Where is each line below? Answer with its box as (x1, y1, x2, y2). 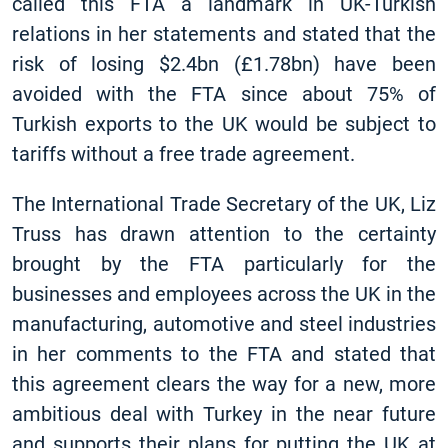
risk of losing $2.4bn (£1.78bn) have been (12, 52, 436, 76)
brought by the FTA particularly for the (12, 252, 436, 276)
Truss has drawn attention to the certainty (12, 222, 436, 246)
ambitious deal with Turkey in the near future (12, 402, 436, 426)
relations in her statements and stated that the (12, 22, 436, 46)
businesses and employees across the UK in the (12, 282, 436, 306)
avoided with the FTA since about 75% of (12, 82, 436, 106)
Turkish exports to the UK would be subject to (12, 112, 436, 136)
